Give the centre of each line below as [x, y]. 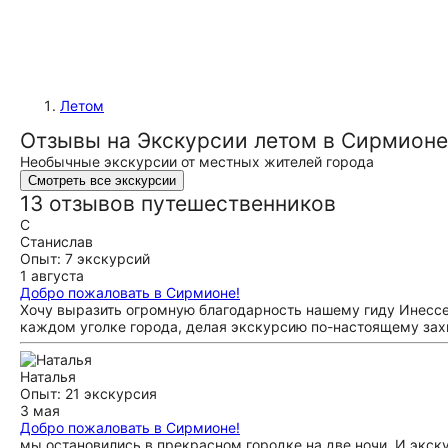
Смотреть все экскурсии [102, 180]
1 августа [52, 275]
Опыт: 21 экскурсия [88, 393]
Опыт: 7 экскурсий [85, 258]
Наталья [48, 376]
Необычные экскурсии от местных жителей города [197, 161]
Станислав [56, 241]
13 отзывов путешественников [178, 203]
